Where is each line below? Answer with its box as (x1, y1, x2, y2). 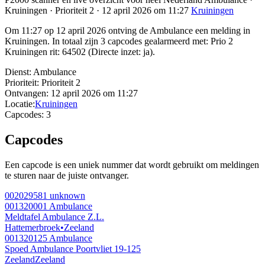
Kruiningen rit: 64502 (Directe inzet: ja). (5, 47, 155, 57)
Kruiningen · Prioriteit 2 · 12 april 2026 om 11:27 (5, 5, 191, 16)
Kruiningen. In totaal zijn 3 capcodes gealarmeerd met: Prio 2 (5, 36, 233, 47)
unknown (47, 190, 85, 201)
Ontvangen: (5, 88, 49, 99)
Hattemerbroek (5, 222, 60, 233)
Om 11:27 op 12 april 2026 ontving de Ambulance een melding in (5, 25, 250, 36)
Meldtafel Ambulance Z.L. (5, 212, 104, 222)
